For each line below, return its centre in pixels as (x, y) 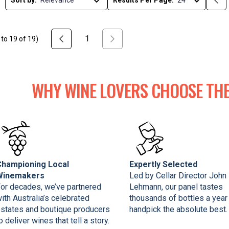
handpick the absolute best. (179, 209)
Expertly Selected (164, 164)
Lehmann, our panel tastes (176, 187)
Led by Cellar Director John (178, 175)
